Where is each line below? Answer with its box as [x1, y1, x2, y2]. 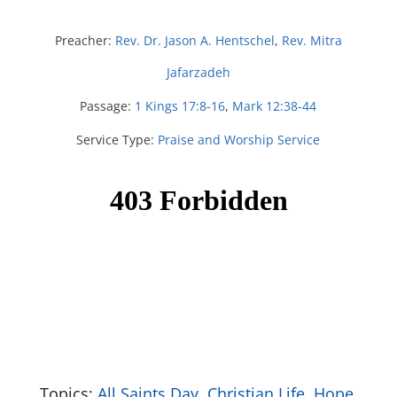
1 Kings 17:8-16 [135, 97, 226, 114]
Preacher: [54, 32, 112, 49]
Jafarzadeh [166, 64, 230, 81]
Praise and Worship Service [158, 131, 321, 148]
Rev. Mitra [281, 32, 342, 49]
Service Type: [76, 131, 155, 148]
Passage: [80, 97, 132, 114]
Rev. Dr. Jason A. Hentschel [114, 32, 275, 49]
